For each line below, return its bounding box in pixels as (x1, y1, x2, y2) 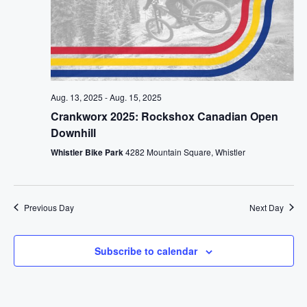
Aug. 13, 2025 (50, 90, 103, 103)
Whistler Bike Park (50, 145, 125, 158)
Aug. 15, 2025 (109, 90, 162, 103)
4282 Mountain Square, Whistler (125, 145, 245, 158)
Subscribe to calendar (95, 243, 197, 258)
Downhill (50, 124, 96, 140)
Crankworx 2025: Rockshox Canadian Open (50, 108, 278, 124)
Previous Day (23, 201, 74, 213)
